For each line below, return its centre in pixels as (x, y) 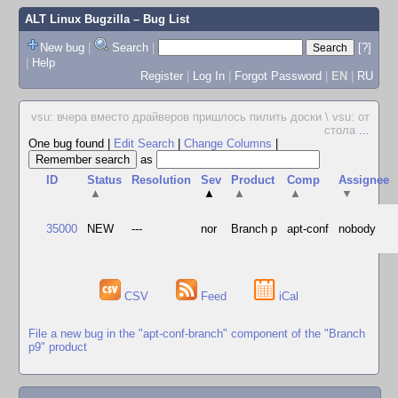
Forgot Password (278, 76)
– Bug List (159, 19)
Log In (208, 76)
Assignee (364, 180)
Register (161, 76)
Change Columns (228, 143)
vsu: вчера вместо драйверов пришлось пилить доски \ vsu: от (200, 117)
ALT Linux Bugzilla (77, 19)
